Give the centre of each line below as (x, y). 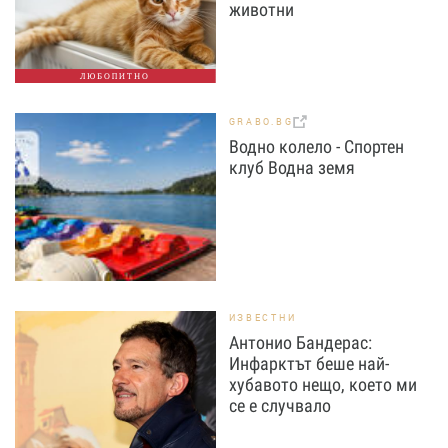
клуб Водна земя (291, 168)
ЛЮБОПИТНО (115, 75)
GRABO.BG (261, 122)
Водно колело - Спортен (316, 147)
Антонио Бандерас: (300, 342)
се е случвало (279, 405)
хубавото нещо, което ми (322, 384)
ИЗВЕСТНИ (262, 317)
